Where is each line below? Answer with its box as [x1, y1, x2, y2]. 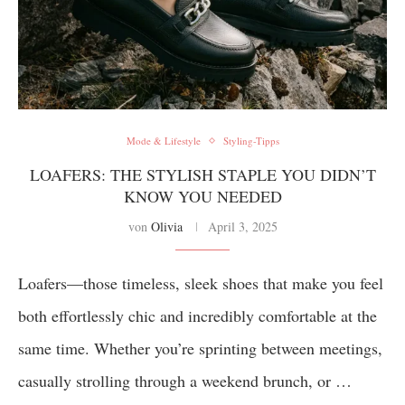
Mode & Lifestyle [126, 134, 201, 147]
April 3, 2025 [207, 218, 278, 235]
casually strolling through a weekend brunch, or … [18, 370, 352, 391]
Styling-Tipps [222, 134, 279, 147]
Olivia [150, 218, 183, 235]
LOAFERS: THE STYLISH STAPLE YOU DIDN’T [29, 164, 376, 185]
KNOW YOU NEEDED [123, 185, 282, 207]
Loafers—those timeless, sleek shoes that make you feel [18, 272, 383, 294]
